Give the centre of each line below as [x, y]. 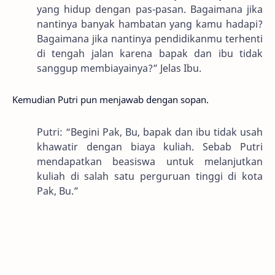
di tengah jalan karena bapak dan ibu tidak [150, 53]
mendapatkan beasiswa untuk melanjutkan [150, 161]
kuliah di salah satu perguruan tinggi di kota [150, 176]
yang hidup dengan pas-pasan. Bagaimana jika [150, 9]
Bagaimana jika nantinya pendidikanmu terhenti [150, 38]
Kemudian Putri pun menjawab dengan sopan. [110, 100]
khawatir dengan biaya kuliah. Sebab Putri [150, 146]
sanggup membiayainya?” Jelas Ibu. [119, 68]
